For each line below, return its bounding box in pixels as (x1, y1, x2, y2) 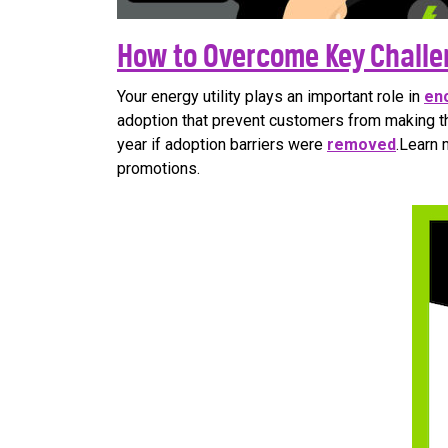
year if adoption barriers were (117, 135, 327, 155)
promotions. (117, 159, 200, 179)
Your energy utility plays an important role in (117, 87, 424, 107)
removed (327, 135, 396, 155)
